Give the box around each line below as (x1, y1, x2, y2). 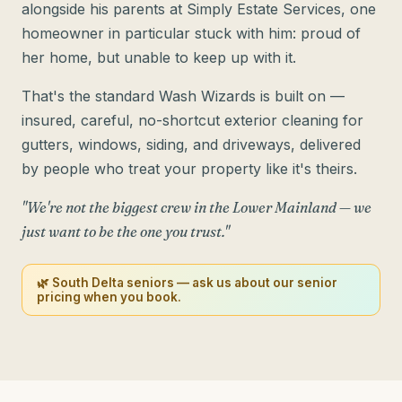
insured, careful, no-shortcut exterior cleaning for (22, 111, 363, 130)
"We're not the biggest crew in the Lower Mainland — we (22, 198, 371, 217)
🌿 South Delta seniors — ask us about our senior (37, 275, 337, 291)
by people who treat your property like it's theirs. (22, 160, 357, 179)
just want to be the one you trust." (22, 223, 230, 241)
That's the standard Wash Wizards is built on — (22, 87, 345, 106)
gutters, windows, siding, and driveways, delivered (22, 135, 361, 154)
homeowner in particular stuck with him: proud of (22, 24, 361, 43)
